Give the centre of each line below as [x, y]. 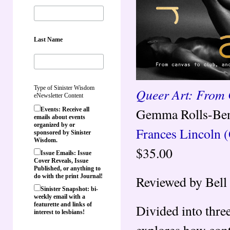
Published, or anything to [67, 168]
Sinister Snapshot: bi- [69, 189]
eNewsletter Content [59, 95]
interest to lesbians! [59, 212]
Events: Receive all [65, 109]
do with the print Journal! [68, 176]
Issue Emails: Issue [66, 153]
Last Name [48, 39]
